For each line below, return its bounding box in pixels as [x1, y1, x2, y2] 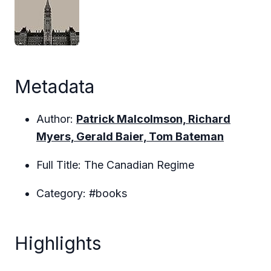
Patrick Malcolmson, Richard [76, 113, 230, 125]
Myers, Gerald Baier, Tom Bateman [36, 130, 224, 143]
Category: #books [36, 187, 127, 200]
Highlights [15, 232, 101, 254]
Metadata [15, 76, 94, 97]
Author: [36, 113, 76, 125]
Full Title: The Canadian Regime [36, 158, 194, 171]
